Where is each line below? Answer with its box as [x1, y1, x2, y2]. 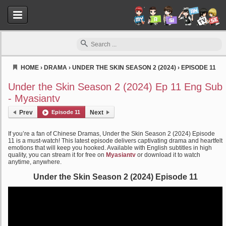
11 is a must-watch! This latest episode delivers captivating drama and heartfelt [8, 137, 222, 144]
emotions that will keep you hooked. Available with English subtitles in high [8, 144, 212, 151]
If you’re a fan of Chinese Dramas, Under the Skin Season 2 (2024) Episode [8, 130, 215, 137]
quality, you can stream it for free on [8, 151, 106, 158]
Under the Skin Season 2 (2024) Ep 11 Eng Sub [8, 81, 222, 92]
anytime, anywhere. [8, 158, 62, 165]
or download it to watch [136, 151, 200, 158]
